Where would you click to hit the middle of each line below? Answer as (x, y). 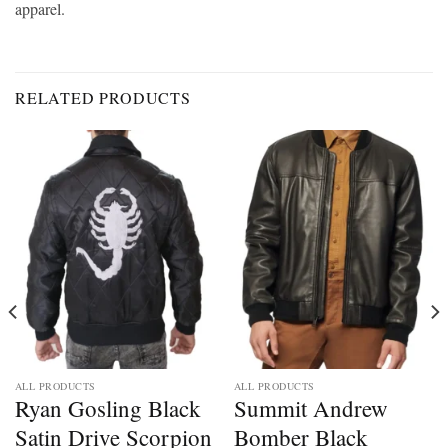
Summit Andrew (310, 407)
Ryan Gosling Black (107, 407)
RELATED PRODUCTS (103, 98)
